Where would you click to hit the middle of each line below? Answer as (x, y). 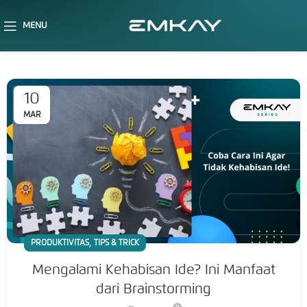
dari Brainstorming (153, 288)
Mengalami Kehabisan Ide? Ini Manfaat (153, 269)
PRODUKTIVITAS (60, 242)
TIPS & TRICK (116, 242)
